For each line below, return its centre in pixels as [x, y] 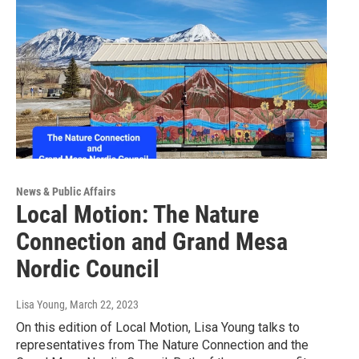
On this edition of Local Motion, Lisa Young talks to [158, 327]
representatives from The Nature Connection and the [162, 345]
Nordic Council [88, 268]
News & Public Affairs [66, 191]
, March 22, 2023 [102, 304]
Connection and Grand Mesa [152, 241]
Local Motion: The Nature [137, 214]
